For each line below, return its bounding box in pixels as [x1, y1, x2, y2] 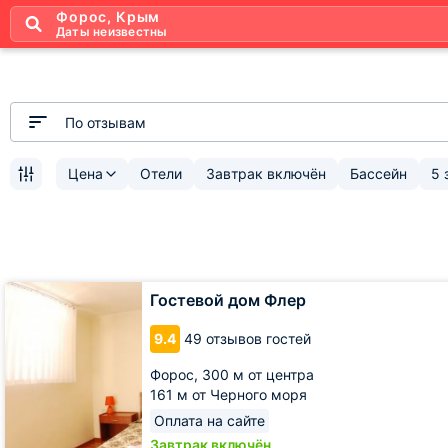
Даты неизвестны [56, 23, 168, 39]
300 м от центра [202, 366, 314, 383]
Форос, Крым [56, 7, 161, 25]
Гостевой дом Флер [150, 290, 306, 310]
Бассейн [350, 165, 407, 182]
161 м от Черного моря [150, 386, 307, 403]
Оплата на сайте [154, 412, 265, 429]
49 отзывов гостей [184, 330, 311, 347]
